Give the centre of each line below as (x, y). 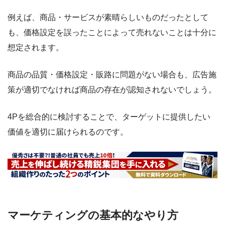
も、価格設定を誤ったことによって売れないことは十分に (112, 32)
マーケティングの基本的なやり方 (93, 215)
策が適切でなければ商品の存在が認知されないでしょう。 (112, 89)
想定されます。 (36, 47)
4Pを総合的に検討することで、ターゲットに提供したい (109, 117)
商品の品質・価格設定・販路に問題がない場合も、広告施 (112, 74)
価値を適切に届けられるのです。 (68, 132)
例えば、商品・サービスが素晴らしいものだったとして (108, 17)
